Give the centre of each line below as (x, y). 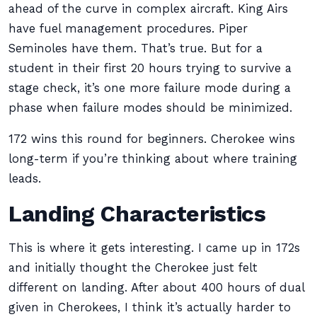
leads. (25, 179)
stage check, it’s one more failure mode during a (150, 88)
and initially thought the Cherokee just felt (133, 268)
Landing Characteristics (137, 214)
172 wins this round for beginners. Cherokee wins (152, 139)
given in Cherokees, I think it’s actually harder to (150, 307)
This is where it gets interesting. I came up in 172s (154, 248)
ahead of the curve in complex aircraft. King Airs (148, 9)
